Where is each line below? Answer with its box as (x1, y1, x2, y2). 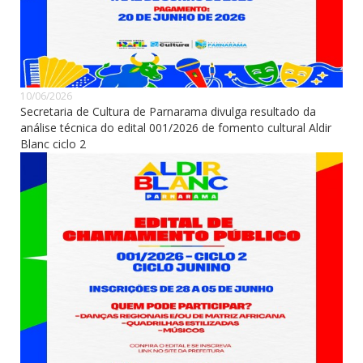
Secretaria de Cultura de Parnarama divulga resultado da (20, 103, 316, 119)
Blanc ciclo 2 (20, 135, 86, 152)
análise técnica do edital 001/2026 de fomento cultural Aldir (20, 119, 331, 135)
